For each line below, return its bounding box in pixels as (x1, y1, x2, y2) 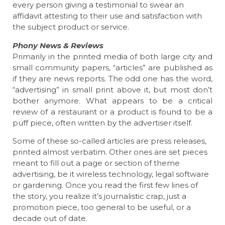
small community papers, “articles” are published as (13, 62, 212, 72)
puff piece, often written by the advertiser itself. (13, 118, 192, 128)
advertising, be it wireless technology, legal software (13, 169, 209, 179)
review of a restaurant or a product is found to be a (13, 106, 212, 117)
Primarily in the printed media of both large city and (13, 51, 212, 61)
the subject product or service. (13, 22, 129, 32)
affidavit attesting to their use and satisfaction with (13, 11, 202, 21)
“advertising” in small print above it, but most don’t (13, 84, 212, 94)
